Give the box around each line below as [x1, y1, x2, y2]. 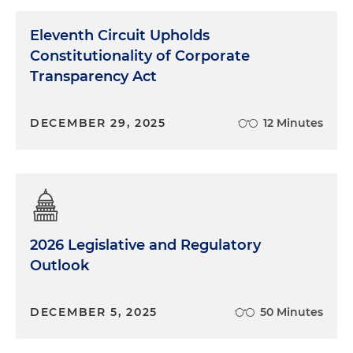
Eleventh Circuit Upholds [30, 27, 210, 45]
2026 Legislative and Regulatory [30, 236, 261, 255]
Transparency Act [30, 68, 157, 86]
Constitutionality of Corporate [30, 47, 250, 65]
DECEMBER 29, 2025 [30, 116, 166, 131]
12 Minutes [263, 116, 323, 131]
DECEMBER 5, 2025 [30, 305, 158, 320]
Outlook [30, 257, 89, 275]
